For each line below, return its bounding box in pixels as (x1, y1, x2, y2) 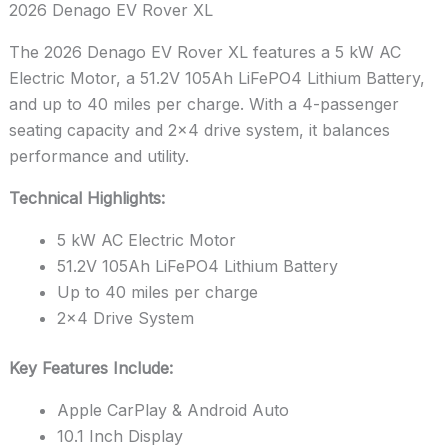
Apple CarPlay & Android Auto (56, 399, 289, 420)
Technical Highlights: (8, 187, 165, 208)
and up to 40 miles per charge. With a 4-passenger (8, 93, 399, 114)
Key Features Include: (8, 357, 173, 378)
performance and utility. (8, 145, 189, 166)
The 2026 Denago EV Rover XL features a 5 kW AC (8, 41, 401, 62)
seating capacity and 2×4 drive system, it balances (8, 119, 390, 140)
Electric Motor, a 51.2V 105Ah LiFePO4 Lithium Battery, (8, 67, 425, 88)
